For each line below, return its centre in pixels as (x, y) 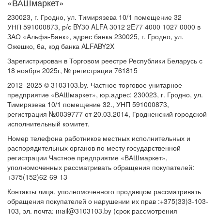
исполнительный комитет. (48, 124)
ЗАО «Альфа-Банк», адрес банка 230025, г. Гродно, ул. (95, 37)
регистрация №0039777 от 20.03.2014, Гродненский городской (107, 114)
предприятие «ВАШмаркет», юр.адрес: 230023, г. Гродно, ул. (105, 95)
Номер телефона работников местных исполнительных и (99, 138)
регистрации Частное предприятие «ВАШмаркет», (87, 158)
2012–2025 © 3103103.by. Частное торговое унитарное (95, 85)
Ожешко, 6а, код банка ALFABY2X (61, 46)
